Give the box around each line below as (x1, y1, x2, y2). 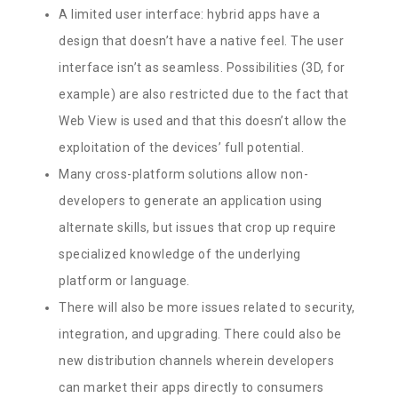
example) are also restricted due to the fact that (59, 86, 349, 101)
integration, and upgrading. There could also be (59, 326, 342, 341)
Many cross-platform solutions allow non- (59, 166, 309, 181)
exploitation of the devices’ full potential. (59, 139, 305, 155)
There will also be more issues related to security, (59, 299, 355, 314)
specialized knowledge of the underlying (59, 246, 301, 261)
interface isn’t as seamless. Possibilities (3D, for (59, 60, 346, 75)
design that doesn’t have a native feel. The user (59, 33, 345, 48)
